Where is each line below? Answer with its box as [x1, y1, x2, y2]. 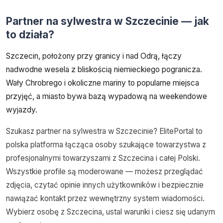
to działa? [6, 28, 54, 41]
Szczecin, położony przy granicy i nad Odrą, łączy [6, 51, 182, 61]
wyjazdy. [6, 105, 37, 114]
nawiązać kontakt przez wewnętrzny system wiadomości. [6, 193, 205, 203]
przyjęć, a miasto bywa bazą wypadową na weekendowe [6, 91, 207, 101]
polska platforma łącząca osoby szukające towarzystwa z [6, 139, 206, 149]
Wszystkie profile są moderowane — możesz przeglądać [6, 166, 203, 176]
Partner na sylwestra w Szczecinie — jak [6, 14, 209, 27]
